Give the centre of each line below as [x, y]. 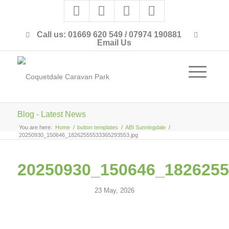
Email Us [114, 43]
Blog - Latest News [51, 114]
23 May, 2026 [114, 190]
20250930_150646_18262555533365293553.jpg [78, 135]
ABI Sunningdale [145, 127]
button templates [97, 127]
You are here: [35, 127]
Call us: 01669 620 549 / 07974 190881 [109, 35]
